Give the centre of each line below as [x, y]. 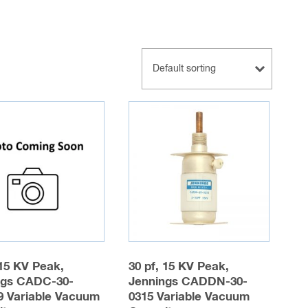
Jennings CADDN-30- [188, 282]
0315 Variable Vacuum [189, 297]
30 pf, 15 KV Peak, [179, 267]
